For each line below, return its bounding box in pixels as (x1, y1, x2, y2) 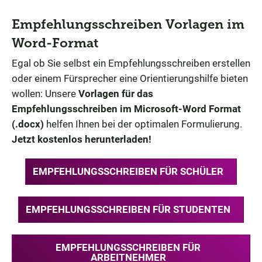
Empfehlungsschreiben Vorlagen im (12, 16, 244, 32)
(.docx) (12, 118, 44, 130)
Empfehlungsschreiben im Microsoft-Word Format (12, 102, 241, 115)
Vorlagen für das (78, 87, 153, 99)
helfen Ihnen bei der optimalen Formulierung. (44, 118, 242, 130)
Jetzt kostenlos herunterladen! (12, 133, 151, 145)
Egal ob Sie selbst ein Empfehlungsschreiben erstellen (12, 57, 250, 69)
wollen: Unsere (12, 87, 78, 99)
